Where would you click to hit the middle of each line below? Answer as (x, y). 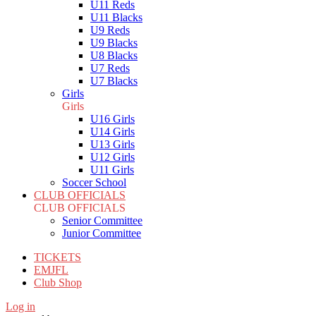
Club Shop (58, 282)
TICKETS (57, 257)
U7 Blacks (114, 81)
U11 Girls (112, 170)
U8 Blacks (114, 55)
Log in (20, 306)
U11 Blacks (116, 17)
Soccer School (94, 182)
